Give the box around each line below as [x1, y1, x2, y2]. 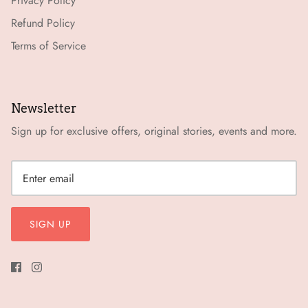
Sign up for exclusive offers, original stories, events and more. [11, 123, 297, 140]
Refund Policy [11, 15, 75, 32]
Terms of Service [11, 38, 86, 54]
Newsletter [11, 101, 76, 116]
